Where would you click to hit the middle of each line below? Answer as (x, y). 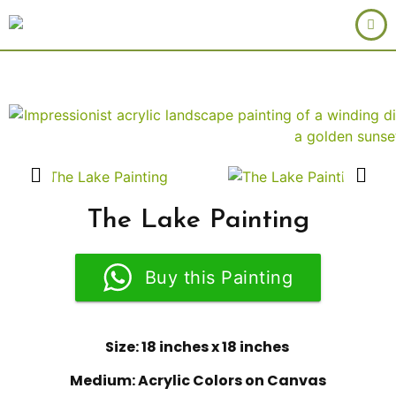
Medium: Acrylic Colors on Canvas (198, 381)
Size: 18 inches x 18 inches (198, 347)
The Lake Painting (198, 221)
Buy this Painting (219, 278)
